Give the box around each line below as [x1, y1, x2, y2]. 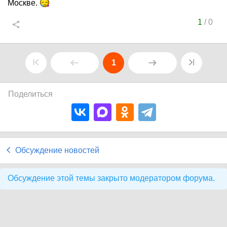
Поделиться [8, 90, 53, 98]
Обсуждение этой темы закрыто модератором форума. [8, 174, 215, 182]
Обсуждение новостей [15, 146, 99, 155]
